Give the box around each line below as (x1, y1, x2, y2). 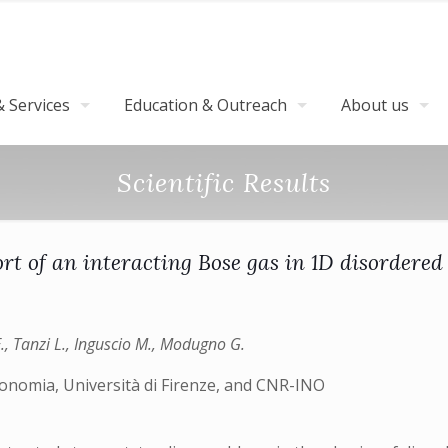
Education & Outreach (124, 94, 287, 116)
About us (341, 94, 409, 116)
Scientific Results (117, 166, 331, 199)
